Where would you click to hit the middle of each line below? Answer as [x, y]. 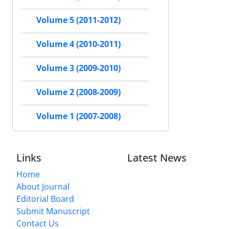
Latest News [157, 157]
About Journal [43, 186]
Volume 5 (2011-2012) [78, 20]
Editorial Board [45, 199]
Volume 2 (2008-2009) [78, 92]
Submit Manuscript [53, 211]
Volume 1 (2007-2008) [78, 116]
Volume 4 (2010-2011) [78, 44]
